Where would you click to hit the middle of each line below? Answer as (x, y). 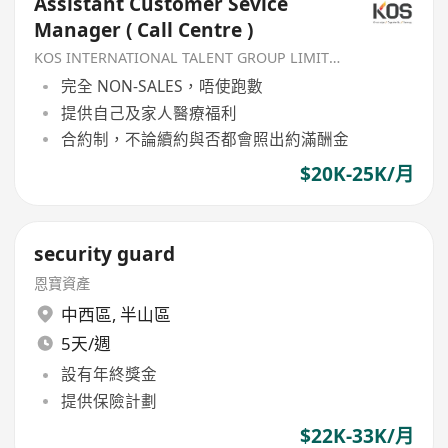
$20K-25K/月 (356, 174)
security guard (105, 253)
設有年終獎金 (108, 374)
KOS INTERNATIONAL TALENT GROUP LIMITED (335, 57)
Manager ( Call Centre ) (144, 30)
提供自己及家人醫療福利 (148, 112)
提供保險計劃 (108, 400)
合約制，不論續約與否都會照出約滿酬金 (204, 138)
